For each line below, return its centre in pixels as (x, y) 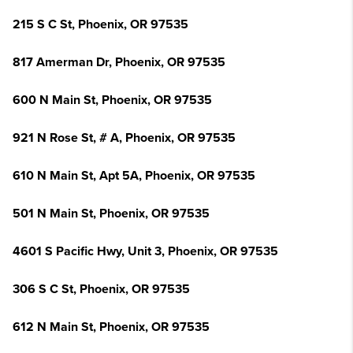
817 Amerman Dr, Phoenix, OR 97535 (119, 62)
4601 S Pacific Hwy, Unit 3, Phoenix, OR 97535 (145, 251)
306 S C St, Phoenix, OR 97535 (101, 289)
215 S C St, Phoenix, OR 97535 (100, 24)
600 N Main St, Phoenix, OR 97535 (112, 100)
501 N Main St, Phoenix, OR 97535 (111, 214)
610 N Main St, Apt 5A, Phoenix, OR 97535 (134, 176)
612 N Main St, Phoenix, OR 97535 (111, 327)
